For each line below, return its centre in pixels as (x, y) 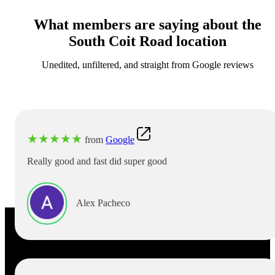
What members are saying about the (147, 24)
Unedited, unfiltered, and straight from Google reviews (147, 64)
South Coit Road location (147, 41)
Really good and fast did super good (97, 161)
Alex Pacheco (103, 203)
